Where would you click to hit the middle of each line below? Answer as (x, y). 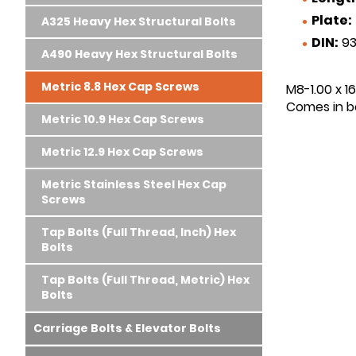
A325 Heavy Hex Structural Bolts (139, 21)
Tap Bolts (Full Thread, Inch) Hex (139, 232)
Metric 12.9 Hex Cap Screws (122, 152)
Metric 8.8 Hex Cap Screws (120, 87)
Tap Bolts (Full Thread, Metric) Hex (145, 280)
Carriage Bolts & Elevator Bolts (127, 328)
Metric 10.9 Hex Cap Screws (123, 119)
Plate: (331, 20)
